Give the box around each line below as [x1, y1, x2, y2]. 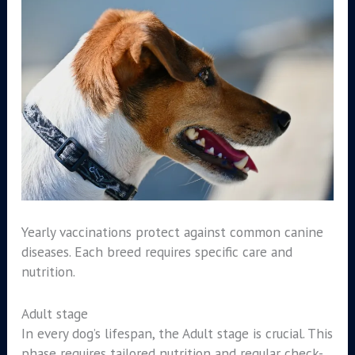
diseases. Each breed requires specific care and [21, 242, 292, 261]
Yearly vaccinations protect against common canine [21, 223, 323, 242]
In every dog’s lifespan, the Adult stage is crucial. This [21, 324, 333, 343]
